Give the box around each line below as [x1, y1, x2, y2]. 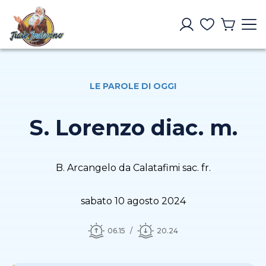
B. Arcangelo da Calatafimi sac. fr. [55, 162, 211, 174]
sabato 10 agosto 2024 [80, 195, 186, 207]
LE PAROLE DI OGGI [90, 81, 176, 92]
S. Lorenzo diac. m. [28, 115, 237, 141]
